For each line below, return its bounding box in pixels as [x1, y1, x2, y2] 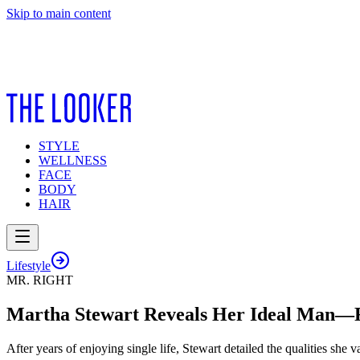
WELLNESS [39, 153, 107, 167]
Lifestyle [6, 259, 51, 272]
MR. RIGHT [6, 273, 73, 287]
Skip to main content [6, 6, 111, 20]
